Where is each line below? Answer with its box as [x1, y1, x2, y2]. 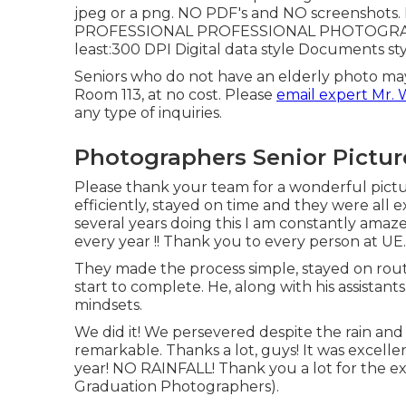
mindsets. [74, 296, 142, 314]
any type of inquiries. [74, 104, 222, 121]
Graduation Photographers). [74, 378, 279, 395]
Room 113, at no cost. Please [74, 86, 276, 103]
